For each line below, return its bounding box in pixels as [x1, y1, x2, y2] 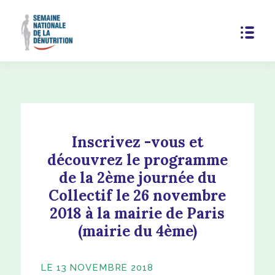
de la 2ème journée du [58, 168, 216, 187]
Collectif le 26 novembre [48, 185, 227, 205]
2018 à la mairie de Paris [50, 203, 225, 223]
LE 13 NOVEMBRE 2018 [41, 261, 153, 273]
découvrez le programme [47, 150, 228, 169]
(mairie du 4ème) [77, 221, 197, 241]
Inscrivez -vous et [71, 132, 203, 152]
